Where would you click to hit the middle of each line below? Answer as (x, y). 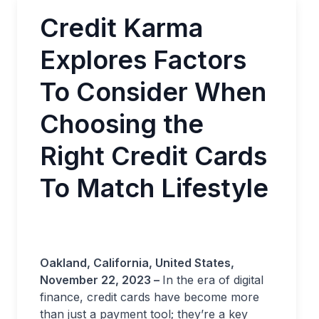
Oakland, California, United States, (137, 263)
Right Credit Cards (153, 156)
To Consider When (153, 92)
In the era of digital (213, 280)
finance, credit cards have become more (150, 297)
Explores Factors (143, 60)
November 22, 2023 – (101, 280)
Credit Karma (121, 28)
